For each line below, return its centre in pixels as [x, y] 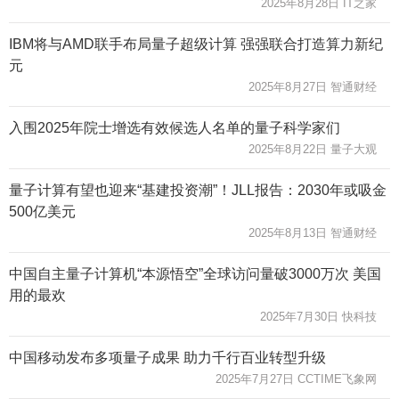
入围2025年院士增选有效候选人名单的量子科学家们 [175, 127]
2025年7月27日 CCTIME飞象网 [296, 379]
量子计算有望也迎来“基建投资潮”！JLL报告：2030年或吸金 [198, 190]
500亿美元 [42, 211]
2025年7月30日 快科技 [318, 316]
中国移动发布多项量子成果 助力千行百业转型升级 [167, 357]
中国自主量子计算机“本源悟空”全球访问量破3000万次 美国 [195, 273]
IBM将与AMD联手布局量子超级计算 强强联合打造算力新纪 [196, 44]
